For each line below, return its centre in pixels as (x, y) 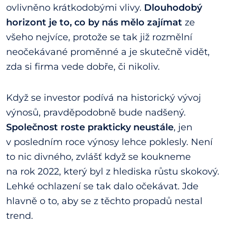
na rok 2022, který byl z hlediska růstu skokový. (113, 172)
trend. (20, 216)
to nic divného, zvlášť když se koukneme (98, 157)
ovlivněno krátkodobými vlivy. (75, 8)
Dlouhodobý (173, 8)
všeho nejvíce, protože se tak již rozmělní (99, 37)
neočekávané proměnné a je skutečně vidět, (108, 52)
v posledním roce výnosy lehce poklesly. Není (109, 142)
